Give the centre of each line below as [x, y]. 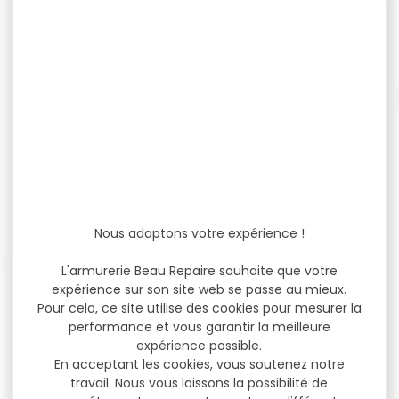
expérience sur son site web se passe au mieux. [199, 289]
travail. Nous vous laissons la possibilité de [199, 383]
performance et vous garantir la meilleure [199, 326]
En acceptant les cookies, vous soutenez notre [199, 364]
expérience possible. [199, 345]
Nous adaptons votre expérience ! [199, 233]
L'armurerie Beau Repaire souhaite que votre [199, 270]
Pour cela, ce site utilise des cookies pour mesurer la [199, 308]
